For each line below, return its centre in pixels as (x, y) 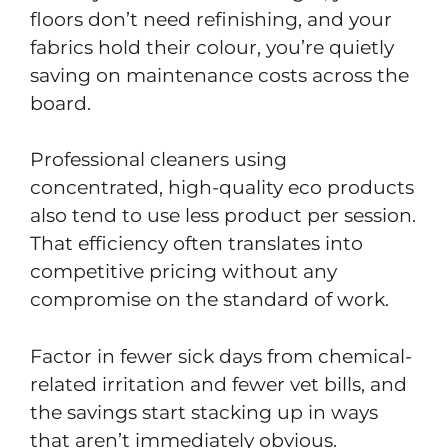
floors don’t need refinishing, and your (211, 19)
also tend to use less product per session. (223, 216)
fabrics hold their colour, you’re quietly (212, 47)
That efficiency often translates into (196, 244)
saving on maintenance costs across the (219, 75)
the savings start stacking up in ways (204, 412)
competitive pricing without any (183, 272)
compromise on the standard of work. (209, 300)
